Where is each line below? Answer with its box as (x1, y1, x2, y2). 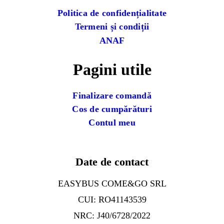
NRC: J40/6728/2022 (73, 210, 150, 221)
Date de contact (75, 155, 148, 168)
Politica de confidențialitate (57, 7, 167, 18)
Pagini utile (72, 60, 151, 78)
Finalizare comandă (72, 90, 151, 100)
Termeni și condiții (74, 21, 149, 32)
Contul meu (88, 117, 135, 128)
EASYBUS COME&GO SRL (57, 178, 166, 189)
